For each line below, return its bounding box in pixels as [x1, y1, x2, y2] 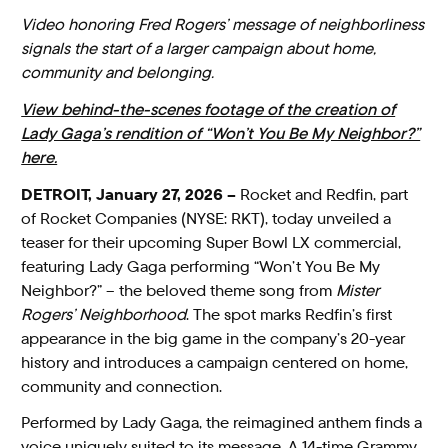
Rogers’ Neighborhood [21, 303, 187, 325]
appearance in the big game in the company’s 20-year [21, 327, 406, 349]
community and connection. [21, 375, 223, 397]
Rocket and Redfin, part [240, 183, 409, 205]
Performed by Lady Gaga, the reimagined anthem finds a [21, 412, 423, 434]
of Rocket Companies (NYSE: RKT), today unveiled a [21, 207, 392, 229]
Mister [336, 279, 380, 301]
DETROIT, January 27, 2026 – [21, 183, 241, 205]
